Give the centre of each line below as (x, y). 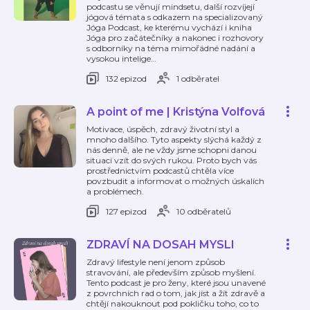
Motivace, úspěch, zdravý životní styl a (163, 129)
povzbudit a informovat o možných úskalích (175, 181)
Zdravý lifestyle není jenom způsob (156, 262)
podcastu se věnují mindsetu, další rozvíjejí (171, 7)
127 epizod (126, 211)
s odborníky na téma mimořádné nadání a (171, 48)
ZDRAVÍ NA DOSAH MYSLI (161, 245)
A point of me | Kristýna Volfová (176, 112)
